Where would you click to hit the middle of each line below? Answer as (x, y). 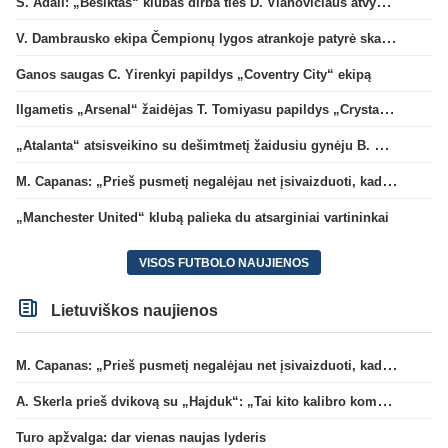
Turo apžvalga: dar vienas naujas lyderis (141, 437)
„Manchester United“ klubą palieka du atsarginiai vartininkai (202, 217)
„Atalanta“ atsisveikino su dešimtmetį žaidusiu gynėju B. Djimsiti (382, 145)
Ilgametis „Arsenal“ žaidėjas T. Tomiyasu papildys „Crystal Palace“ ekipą (387, 109)
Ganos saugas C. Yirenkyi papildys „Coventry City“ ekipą (193, 74)
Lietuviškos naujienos (133, 311)
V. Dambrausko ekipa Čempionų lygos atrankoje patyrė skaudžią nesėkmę (389, 37)
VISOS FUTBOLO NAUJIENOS (224, 262)
